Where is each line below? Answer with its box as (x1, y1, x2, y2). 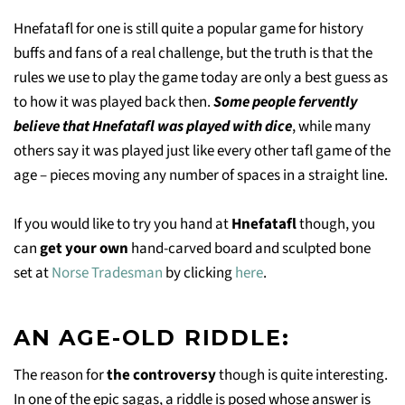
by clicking (165, 261, 235, 284)
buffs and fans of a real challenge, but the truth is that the (14, 42, 372, 64)
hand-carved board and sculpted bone (131, 237, 371, 259)
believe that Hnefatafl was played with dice (14, 115, 292, 137)
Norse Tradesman (52, 261, 165, 284)
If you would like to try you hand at (14, 212, 231, 235)
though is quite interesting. (219, 363, 388, 386)
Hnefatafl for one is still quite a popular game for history (14, 17, 363, 40)
